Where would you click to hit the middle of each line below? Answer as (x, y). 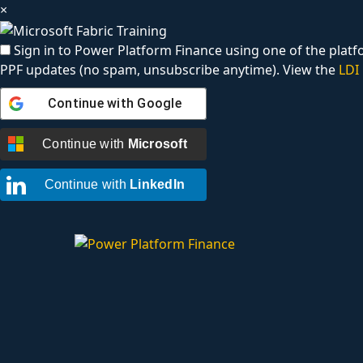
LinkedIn (158, 184)
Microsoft (157, 143)
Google (159, 103)
